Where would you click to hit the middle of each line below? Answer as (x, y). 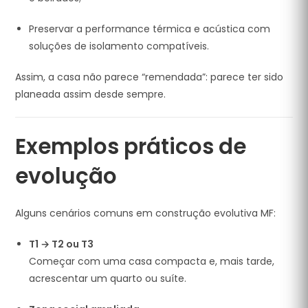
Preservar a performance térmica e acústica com (150, 29)
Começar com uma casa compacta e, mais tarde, (152, 261)
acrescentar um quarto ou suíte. (108, 278)
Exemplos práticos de (131, 146)
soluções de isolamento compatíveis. (119, 46)
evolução (66, 176)
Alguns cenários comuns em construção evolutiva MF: (146, 213)
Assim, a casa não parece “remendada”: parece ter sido (150, 77)
